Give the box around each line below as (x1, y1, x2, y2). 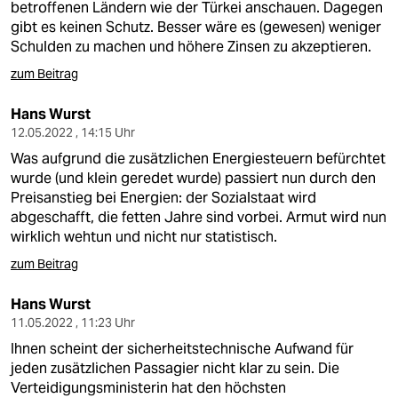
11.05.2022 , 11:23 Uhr (11, 314, 135, 330)
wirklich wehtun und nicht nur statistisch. (11, 227, 277, 246)
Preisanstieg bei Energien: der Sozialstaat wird (11, 188, 316, 207)
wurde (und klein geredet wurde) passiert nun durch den (11, 169, 376, 187)
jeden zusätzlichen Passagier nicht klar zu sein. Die (11, 359, 339, 378)
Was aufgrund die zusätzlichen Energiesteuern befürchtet (11, 149, 386, 168)
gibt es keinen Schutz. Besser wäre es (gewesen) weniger (11, 18, 381, 36)
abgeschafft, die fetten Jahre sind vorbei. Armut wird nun (11, 208, 386, 227)
